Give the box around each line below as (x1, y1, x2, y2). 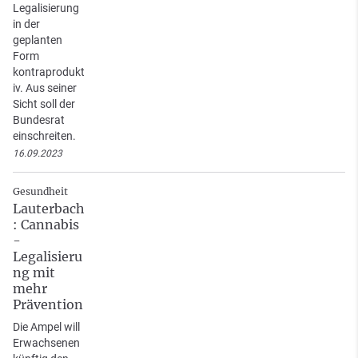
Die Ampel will (13, 320, 80, 333)
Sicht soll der (13, 97, 75, 110)
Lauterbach (13, 200, 85, 217)
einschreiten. (13, 129, 76, 142)
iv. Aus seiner (13, 81, 77, 94)
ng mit (13, 264, 55, 280)
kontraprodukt (13, 65, 85, 78)
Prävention (13, 296, 83, 312)
